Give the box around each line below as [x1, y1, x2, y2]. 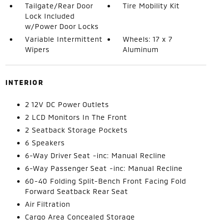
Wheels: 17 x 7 [123, 34, 173, 43]
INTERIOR [5, 78, 44, 86]
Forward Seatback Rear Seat [25, 187, 128, 195]
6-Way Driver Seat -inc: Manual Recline [25, 151, 166, 160]
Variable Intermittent [25, 34, 103, 43]
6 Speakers [25, 138, 65, 147]
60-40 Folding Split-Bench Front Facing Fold [25, 176, 186, 185]
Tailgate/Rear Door [25, 1, 93, 10]
